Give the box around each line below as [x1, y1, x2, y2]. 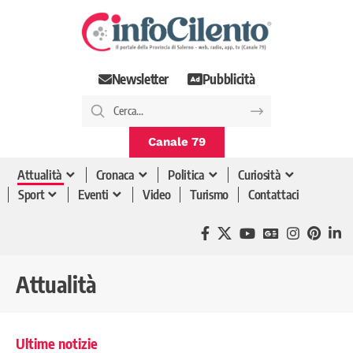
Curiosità [238, 167, 281, 184]
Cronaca [95, 167, 135, 184]
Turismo [190, 187, 229, 203]
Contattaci [248, 187, 299, 203]
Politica [168, 167, 205, 184]
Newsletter [111, 70, 169, 88]
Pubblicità [202, 70, 255, 88]
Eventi [78, 187, 110, 203]
